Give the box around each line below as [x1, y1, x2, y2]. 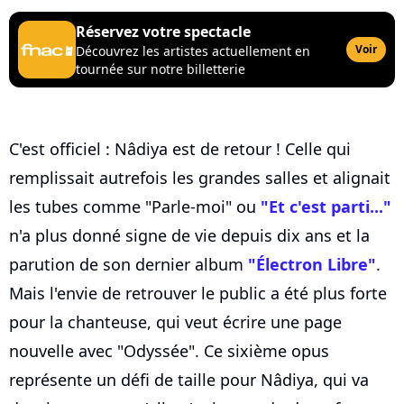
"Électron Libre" [248, 253, 376, 276]
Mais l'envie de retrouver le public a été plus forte [9, 282, 387, 305]
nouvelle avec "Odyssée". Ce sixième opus [9, 340, 329, 363]
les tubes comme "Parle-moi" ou [9, 196, 261, 218]
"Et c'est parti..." [261, 196, 391, 218]
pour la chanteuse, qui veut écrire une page [9, 311, 342, 334]
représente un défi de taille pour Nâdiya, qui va [9, 369, 369, 391]
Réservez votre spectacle [76, 22, 251, 42]
